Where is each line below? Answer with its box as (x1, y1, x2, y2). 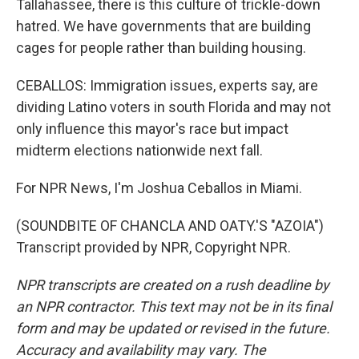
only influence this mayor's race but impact (16, 120, 288, 137)
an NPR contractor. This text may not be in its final (16, 298, 332, 315)
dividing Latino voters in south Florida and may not (16, 99, 331, 115)
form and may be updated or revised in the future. (16, 320, 330, 337)
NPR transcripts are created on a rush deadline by (16, 276, 329, 293)
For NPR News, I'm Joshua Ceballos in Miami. (16, 179, 302, 196)
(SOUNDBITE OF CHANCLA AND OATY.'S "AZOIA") (16, 217, 324, 234)
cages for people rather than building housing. (16, 39, 306, 56)
